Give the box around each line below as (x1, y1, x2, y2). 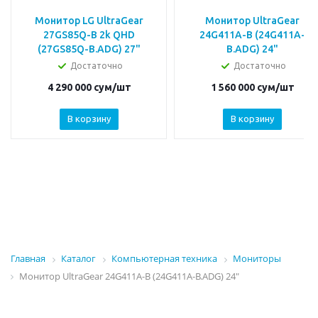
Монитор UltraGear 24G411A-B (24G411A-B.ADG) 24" (19, 269, 239, 283)
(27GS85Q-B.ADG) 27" (38, 43, 141, 55)
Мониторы (233, 252, 281, 265)
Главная (11, 252, 45, 265)
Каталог (61, 252, 96, 265)
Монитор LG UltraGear (35, 15, 143, 27)
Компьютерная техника (111, 252, 217, 265)
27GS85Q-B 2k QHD (43, 29, 135, 41)
